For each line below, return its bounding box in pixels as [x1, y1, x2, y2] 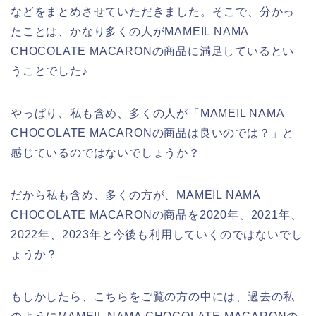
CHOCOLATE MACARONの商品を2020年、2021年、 [11, 208, 303, 221]
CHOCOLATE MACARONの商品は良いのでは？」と [11, 126, 295, 139]
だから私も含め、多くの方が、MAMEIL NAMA [11, 188, 260, 201]
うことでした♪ [11, 64, 88, 77]
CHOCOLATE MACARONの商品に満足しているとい [11, 44, 295, 57]
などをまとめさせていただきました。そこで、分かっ [11, 5, 296, 18]
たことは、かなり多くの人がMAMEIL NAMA [11, 25, 249, 37]
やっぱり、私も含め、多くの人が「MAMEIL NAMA [11, 107, 284, 119]
